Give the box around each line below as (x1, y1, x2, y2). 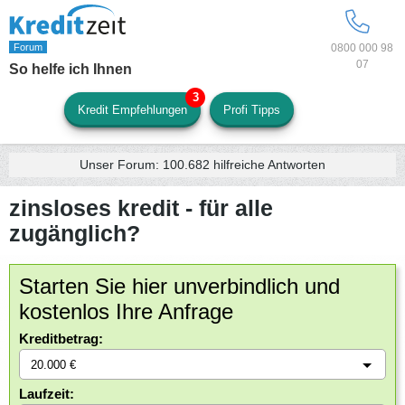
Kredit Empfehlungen (78, 103, 188, 117)
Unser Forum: (80, 157, 163, 172)
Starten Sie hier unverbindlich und (19, 274, 340, 298)
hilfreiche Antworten (210, 157, 325, 172)
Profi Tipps (223, 103, 281, 117)
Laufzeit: (19, 386, 74, 401)
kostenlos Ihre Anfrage (19, 299, 233, 324)
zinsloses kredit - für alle (9, 195, 273, 221)
